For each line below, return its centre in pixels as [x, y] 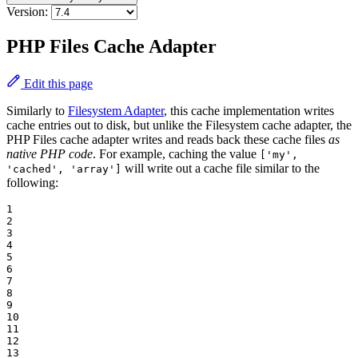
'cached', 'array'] [64, 169]
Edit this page [57, 84]
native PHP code [50, 154]
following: [32, 183]
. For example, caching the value [176, 154]
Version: [27, 12]
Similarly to [37, 111]
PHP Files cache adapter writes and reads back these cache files [167, 140]
